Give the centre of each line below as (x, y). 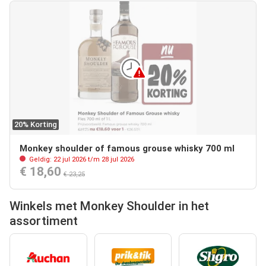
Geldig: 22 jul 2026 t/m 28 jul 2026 (81, 159)
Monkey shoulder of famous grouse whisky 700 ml (127, 148)
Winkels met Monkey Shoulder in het (109, 206)
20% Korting (36, 124)
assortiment (44, 221)
